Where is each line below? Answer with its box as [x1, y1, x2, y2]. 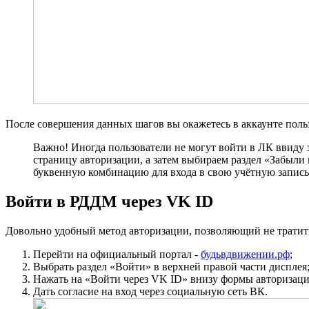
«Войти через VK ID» [85, 272, 188, 285]
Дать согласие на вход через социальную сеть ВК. [33, 285, 268, 297]
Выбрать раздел [33, 260, 110, 272]
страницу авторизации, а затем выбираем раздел [33, 153, 264, 166]
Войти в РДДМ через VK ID [6, 192, 213, 210]
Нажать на [33, 272, 85, 285]
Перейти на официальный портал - [33, 248, 201, 260]
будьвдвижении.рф [201, 248, 290, 260]
